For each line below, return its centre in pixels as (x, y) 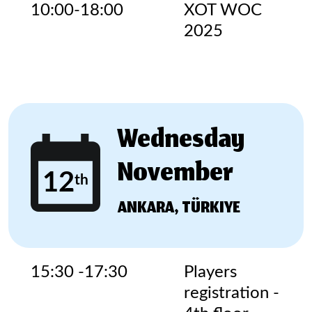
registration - (232, 293)
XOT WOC (223, 10)
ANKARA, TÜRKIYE (179, 209)
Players (210, 272)
